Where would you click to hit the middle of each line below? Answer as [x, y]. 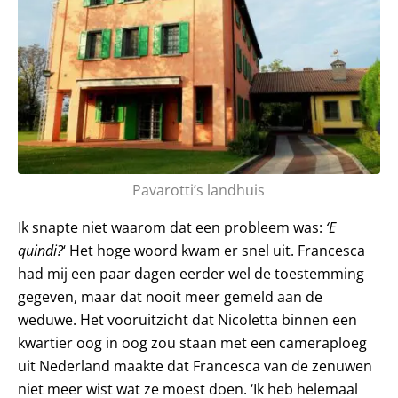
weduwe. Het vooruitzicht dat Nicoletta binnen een [187, 319]
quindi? [40, 250]
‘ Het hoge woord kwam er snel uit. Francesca [214, 250]
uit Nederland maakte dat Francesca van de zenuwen [195, 366]
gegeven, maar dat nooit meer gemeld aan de [170, 296]
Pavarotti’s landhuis [199, 190]
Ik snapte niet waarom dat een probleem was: [172, 227]
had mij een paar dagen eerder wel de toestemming [191, 273]
